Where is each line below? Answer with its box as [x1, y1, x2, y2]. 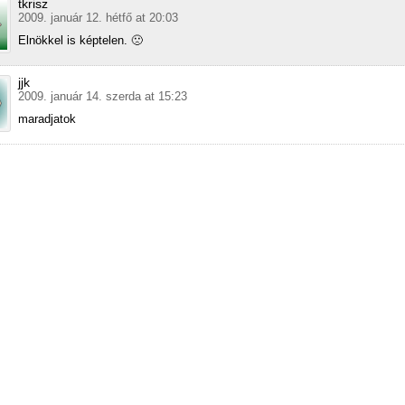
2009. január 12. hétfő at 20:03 [18, 10, 178, 24]
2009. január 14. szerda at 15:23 [18, 89, 187, 103]
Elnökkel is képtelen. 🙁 [18, 33, 143, 47]
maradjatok [18, 111, 76, 126]
